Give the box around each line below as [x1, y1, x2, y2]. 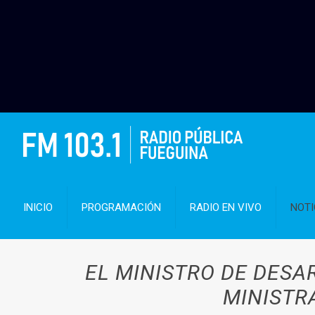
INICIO [23, 201, 53, 214]
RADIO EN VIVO [190, 201, 262, 214]
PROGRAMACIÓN [82, 201, 162, 214]
